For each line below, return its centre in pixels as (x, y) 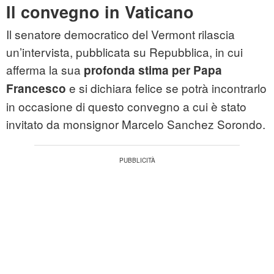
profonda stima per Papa (153, 70)
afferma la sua (45, 70)
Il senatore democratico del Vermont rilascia (120, 34)
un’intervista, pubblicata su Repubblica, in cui (124, 52)
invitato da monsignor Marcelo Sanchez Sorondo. (136, 124)
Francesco (36, 89)
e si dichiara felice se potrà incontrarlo (166, 88)
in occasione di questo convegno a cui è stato (126, 106)
